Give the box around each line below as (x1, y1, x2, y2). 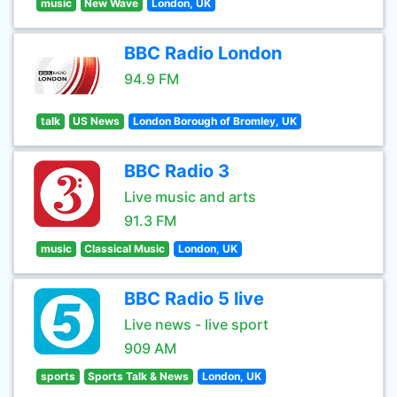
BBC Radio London (124, 43, 282, 64)
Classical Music (84, 242, 166, 255)
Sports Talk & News (88, 370, 190, 383)
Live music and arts (124, 188, 256, 206)
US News (73, 114, 121, 128)
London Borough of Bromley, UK (132, 114, 297, 128)
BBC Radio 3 (124, 160, 230, 182)
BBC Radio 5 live (124, 288, 264, 309)
